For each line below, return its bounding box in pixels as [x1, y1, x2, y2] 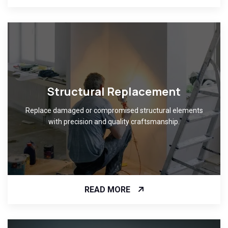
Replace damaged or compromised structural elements [25, 106, 203, 115]
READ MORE [84, 184, 130, 194]
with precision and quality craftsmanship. [48, 118, 180, 126]
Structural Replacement [47, 84, 181, 100]
